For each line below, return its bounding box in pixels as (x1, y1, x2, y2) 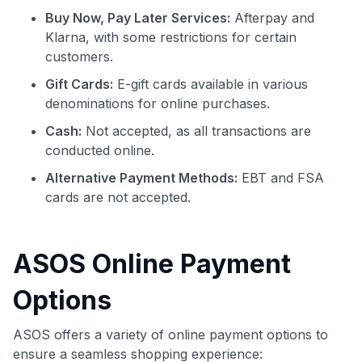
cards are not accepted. (45, 188, 191, 205)
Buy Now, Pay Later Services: (45, 9, 230, 26)
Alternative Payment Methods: (45, 169, 238, 186)
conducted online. (45, 141, 154, 158)
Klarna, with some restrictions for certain (45, 28, 297, 45)
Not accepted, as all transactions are (82, 122, 311, 139)
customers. (45, 48, 113, 65)
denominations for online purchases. (45, 95, 270, 112)
